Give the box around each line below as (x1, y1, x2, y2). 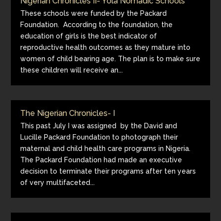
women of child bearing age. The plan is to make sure (20, 55, 201, 63)
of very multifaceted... (20, 179, 95, 186)
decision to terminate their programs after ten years (20, 167, 196, 175)
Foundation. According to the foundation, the (20, 21, 173, 29)
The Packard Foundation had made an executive (20, 156, 183, 164)
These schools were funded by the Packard (20, 9, 167, 17)
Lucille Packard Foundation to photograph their (20, 133, 179, 141)
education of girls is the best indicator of (20, 32, 157, 40)
